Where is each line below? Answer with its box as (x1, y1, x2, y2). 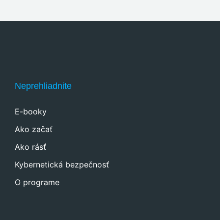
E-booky (14, 106, 47, 116)
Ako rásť (14, 141, 46, 152)
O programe (14, 177, 59, 187)
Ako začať (14, 124, 53, 134)
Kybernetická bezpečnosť (14, 159, 109, 169)
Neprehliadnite (14, 81, 72, 91)
